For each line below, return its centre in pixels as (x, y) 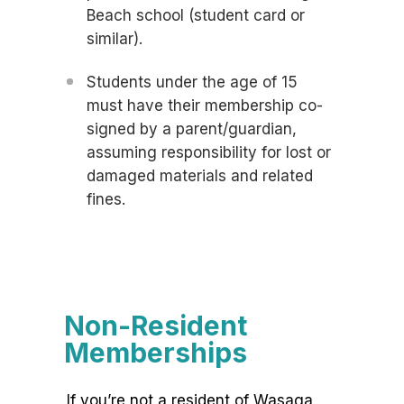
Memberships (156, 353)
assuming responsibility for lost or (209, 153)
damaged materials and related (200, 176)
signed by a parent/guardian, (192, 129)
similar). (115, 39)
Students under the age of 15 (192, 83)
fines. (108, 200)
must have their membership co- (205, 106)
